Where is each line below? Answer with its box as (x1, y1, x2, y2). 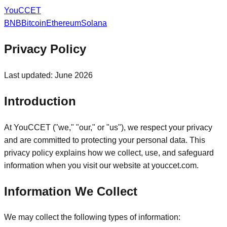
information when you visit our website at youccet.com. (4, 161, 199, 170)
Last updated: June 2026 (4, 70, 93, 80)
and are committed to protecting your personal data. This (4, 135, 205, 144)
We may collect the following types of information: (4, 213, 180, 222)
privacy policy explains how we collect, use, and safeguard (4, 148, 214, 157)
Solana (81, 19, 107, 27)
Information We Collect (4, 184, 137, 198)
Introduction (4, 94, 76, 108)
